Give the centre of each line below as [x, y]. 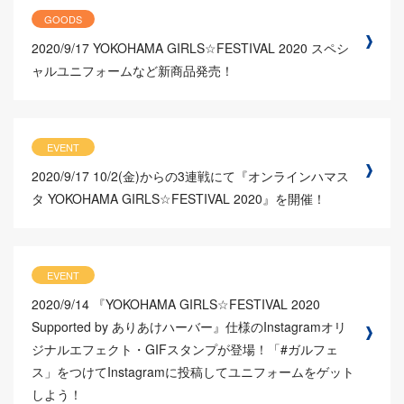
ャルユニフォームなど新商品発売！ [133, 70]
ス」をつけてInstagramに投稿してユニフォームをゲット [193, 372]
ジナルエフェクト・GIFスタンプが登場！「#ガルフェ [185, 349]
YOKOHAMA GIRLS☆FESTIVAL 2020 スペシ [221, 47]
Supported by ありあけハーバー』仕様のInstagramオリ [189, 327]
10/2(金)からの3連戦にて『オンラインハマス [221, 175]
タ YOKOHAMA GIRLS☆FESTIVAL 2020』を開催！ [179, 198]
